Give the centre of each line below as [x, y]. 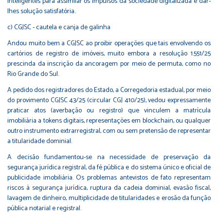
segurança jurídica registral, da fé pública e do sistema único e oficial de [109, 167]
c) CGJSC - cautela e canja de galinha [59, 27]
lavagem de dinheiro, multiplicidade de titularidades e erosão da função [109, 198]
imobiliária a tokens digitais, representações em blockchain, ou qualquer [109, 121]
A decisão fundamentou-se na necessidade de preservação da [109, 157]
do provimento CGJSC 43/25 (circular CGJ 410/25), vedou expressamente [109, 100]
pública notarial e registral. [44, 208]
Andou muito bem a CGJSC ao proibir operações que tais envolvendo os [109, 43]
